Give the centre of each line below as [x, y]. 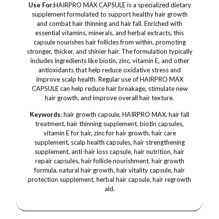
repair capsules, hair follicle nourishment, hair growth [109, 161]
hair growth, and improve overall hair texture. [109, 98]
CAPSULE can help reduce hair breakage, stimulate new [109, 88]
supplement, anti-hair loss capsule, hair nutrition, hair [109, 152]
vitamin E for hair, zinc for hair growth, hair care [109, 133]
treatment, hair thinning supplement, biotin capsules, [109, 124]
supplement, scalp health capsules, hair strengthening [109, 142]
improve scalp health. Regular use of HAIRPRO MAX [109, 79]
